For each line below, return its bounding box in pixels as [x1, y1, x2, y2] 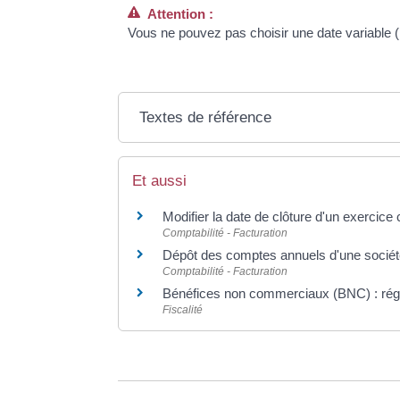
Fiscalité [162, 304, 203, 317]
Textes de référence [138, 109, 271, 127]
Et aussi [132, 172, 187, 190]
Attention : [140, 6, 214, 22]
